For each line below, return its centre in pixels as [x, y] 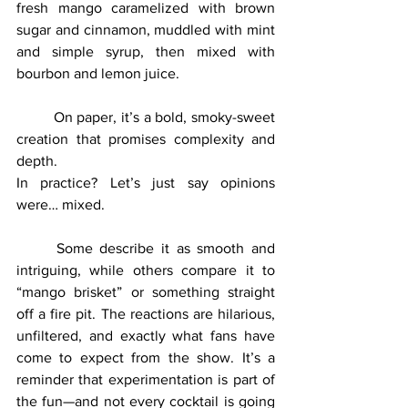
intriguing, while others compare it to [146, 270]
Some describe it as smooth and [36, 248]
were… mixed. [61, 204]
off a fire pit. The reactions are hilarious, [146, 313]
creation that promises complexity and [146, 138]
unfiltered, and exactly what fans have [146, 335]
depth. [37, 160]
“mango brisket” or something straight [146, 291]
